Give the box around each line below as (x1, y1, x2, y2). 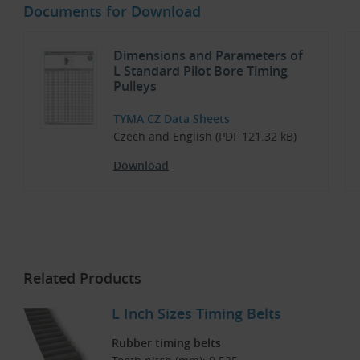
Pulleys (113, 77, 157, 96)
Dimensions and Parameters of (113, 47, 303, 65)
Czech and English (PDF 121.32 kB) (113, 129, 297, 145)
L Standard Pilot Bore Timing (113, 62, 288, 80)
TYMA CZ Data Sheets (113, 111, 230, 127)
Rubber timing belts (112, 334, 221, 350)
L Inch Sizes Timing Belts (112, 304, 281, 324)
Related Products (23, 268, 141, 288)
